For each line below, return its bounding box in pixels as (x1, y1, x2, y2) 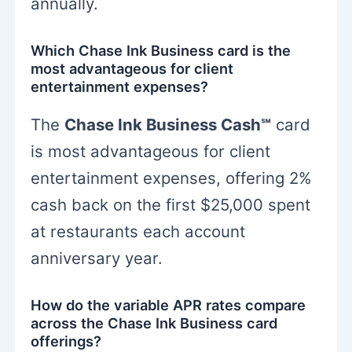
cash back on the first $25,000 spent (31, 195, 311, 215)
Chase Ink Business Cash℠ (64, 115, 272, 135)
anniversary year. (31, 248, 163, 269)
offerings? (31, 332, 102, 350)
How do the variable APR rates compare (31, 296, 306, 314)
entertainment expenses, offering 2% (31, 168, 313, 189)
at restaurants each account (31, 222, 246, 242)
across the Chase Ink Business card (31, 314, 278, 332)
